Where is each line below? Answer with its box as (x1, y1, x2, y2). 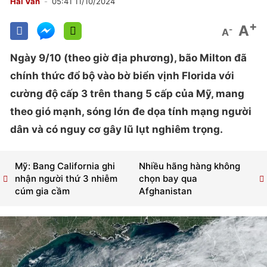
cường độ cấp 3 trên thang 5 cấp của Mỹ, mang (10, 88, 244, 100)
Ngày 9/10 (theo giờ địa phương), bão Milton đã (10, 52, 247, 64)
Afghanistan (138, 185, 192, 197)
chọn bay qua (138, 173, 197, 185)
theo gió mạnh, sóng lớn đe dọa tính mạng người (10, 105, 252, 117)
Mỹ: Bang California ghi (15, 160, 115, 172)
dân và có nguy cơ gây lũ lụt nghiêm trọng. (10, 123, 223, 135)
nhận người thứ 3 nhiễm (15, 173, 117, 185)
